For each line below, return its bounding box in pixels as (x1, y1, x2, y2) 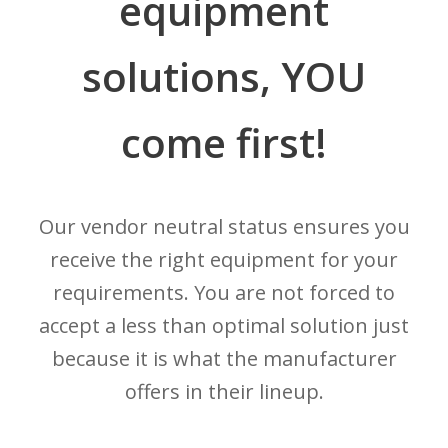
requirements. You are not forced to (53, 279, 395, 307)
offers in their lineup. (124, 378, 324, 406)
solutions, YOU (82, 49, 366, 105)
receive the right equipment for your (50, 246, 398, 274)
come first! (121, 115, 327, 171)
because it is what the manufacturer (51, 345, 397, 373)
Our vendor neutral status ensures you (38, 213, 410, 241)
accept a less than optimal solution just (39, 312, 409, 340)
